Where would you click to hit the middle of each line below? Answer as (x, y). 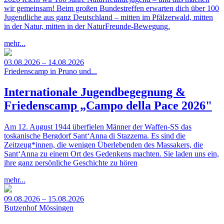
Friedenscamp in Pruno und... (50, 71)
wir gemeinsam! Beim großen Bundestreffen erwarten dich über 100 (111, 8)
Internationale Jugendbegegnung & (95, 92)
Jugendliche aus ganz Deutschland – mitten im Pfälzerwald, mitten (108, 17)
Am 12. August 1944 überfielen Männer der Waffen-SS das (98, 127)
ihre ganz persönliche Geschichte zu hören (71, 163)
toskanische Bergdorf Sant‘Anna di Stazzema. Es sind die (95, 136)
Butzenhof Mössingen (39, 208)
